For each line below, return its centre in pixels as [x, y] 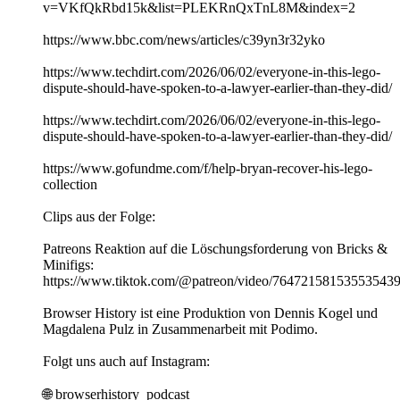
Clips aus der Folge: [99, 217]
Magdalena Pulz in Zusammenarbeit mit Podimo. [180, 329]
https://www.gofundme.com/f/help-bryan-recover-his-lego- [208, 169]
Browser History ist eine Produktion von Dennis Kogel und [210, 313]
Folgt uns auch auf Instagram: [126, 362]
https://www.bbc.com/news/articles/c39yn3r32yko [184, 40]
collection [70, 185]
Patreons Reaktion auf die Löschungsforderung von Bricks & [215, 249]
